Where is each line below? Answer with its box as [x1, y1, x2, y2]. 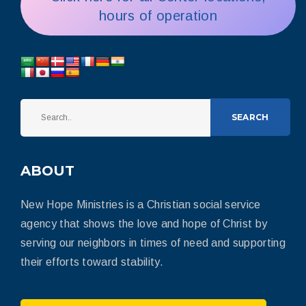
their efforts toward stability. [20, 256, 163, 268]
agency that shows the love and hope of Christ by [20, 218, 268, 230]
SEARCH [232, 112, 269, 123]
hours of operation [99, 8, 217, 23]
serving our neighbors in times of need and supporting [20, 237, 286, 249]
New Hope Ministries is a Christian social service [20, 199, 261, 211]
